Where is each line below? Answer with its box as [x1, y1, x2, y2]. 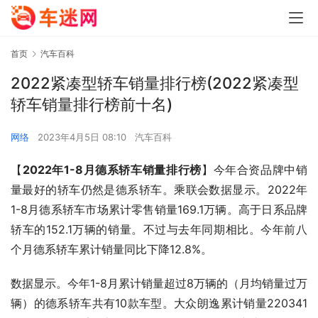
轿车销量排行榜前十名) [11, 95, 172, 114]
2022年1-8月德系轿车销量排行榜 [22, 163, 202, 177]
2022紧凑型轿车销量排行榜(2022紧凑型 [11, 74, 299, 93]
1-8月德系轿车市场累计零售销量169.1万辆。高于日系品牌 [11, 202, 307, 217]
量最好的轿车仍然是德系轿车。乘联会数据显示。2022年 [11, 182, 307, 197]
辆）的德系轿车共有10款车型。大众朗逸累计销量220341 [11, 296, 307, 311]
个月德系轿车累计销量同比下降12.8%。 [11, 242, 212, 257]
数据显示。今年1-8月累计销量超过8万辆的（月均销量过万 [11, 276, 307, 291]
